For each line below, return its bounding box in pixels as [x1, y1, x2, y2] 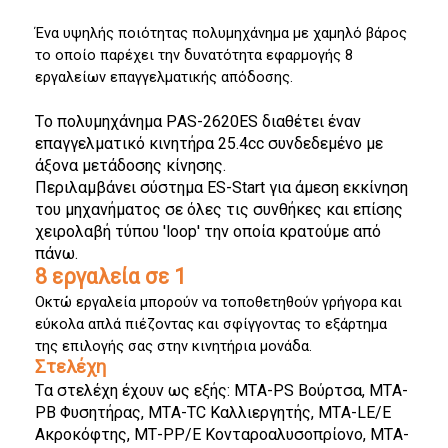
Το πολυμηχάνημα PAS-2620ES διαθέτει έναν [35, 112, 361, 131]
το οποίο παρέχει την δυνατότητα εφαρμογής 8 [35, 46, 353, 64]
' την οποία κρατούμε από [197, 222, 381, 241]
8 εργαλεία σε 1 [35, 264, 186, 289]
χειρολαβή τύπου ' [35, 222, 166, 241]
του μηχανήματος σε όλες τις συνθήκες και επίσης [35, 200, 403, 219]
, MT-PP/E [127, 425, 205, 444]
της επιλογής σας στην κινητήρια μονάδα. [35, 337, 312, 355]
